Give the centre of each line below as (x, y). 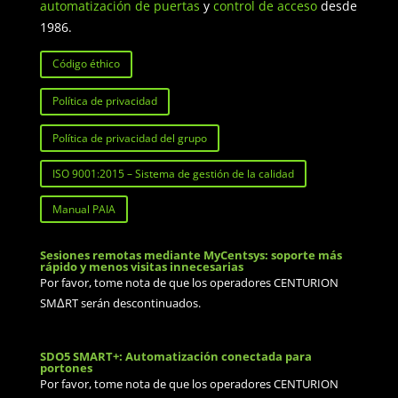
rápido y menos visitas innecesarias (141, 267)
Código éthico (86, 64)
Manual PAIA (84, 209)
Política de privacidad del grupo (129, 138)
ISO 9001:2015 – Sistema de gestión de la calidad (173, 173)
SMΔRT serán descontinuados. (120, 303)
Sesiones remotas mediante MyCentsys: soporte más (191, 255)
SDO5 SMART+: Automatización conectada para (175, 357)
